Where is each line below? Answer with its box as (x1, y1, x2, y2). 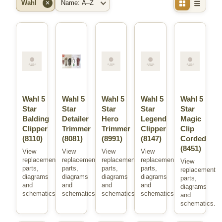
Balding (22, 114, 49, 123)
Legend (141, 114, 167, 123)
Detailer (61, 114, 89, 123)
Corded (180, 134, 207, 143)
